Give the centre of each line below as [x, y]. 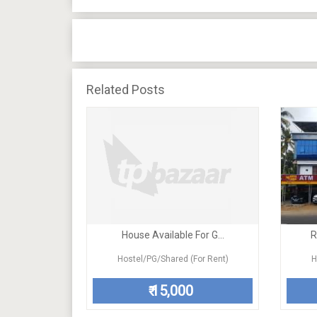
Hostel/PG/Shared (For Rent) [173, 259]
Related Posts [126, 90]
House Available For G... [173, 235]
